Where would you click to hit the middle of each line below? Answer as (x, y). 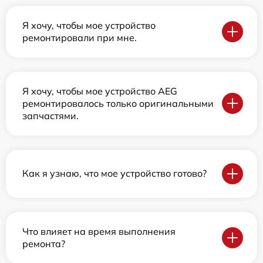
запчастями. (50, 115)
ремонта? (44, 243)
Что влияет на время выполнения (99, 231)
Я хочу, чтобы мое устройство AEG (100, 91)
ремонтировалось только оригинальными (118, 103)
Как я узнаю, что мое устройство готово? (114, 173)
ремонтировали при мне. (80, 37)
